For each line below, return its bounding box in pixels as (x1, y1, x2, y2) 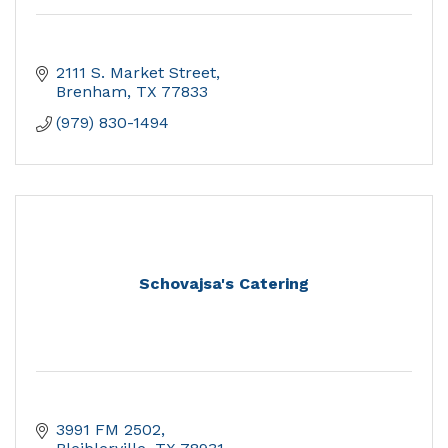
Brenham (56, 82, 127, 102)
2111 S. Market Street (56, 63, 216, 83)
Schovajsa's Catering (139, 274, 309, 294)
